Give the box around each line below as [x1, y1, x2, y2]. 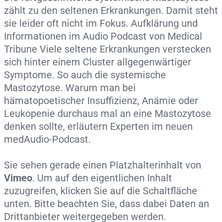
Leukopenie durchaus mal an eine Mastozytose [4, 107, 211, 119]
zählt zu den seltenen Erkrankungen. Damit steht [4, 4, 218, 16]
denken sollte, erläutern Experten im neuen [4, 120, 193, 132]
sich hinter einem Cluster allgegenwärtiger [4, 55, 191, 68]
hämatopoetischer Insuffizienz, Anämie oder [4, 94, 198, 107]
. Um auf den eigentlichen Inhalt [32, 171, 172, 184]
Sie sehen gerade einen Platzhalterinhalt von [4, 159, 201, 171]
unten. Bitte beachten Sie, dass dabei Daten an [4, 197, 209, 210]
